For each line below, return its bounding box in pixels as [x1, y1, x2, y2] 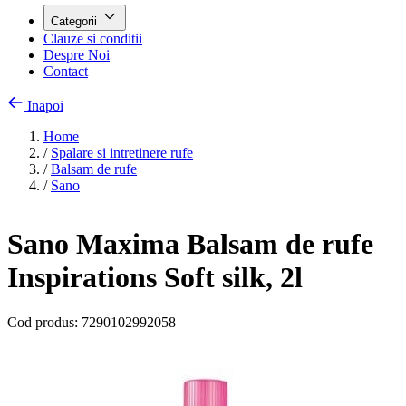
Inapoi [27, 98, 63, 113]
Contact [43, 63, 88, 79]
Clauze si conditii [43, 31, 142, 46]
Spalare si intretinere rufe [51, 145, 193, 160]
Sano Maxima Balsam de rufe [7, 227, 373, 261]
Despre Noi [43, 47, 110, 63]
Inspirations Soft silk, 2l [7, 261, 303, 295]
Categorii [51, 14, 101, 28]
